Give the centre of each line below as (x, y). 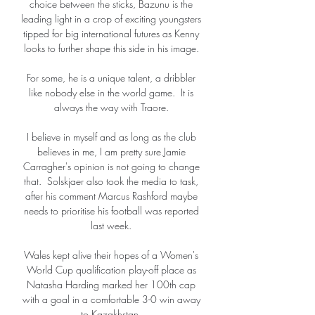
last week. (112, 226)
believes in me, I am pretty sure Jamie (111, 152)
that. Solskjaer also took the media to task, (111, 181)
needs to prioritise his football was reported (111, 211)
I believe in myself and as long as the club (111, 137)
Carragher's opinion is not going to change (111, 167)
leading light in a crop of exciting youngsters (111, 19)
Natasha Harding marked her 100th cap (111, 285)
